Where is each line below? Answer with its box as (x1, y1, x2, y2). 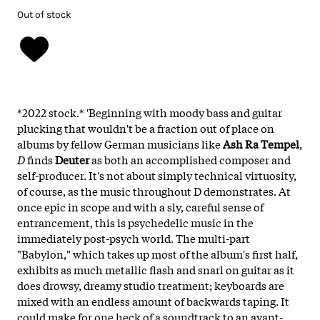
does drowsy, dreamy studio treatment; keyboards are (17, 276, 284, 293)
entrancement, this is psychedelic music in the (17, 214, 254, 230)
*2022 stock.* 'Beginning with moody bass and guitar (17, 104, 282, 120)
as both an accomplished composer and (89, 151, 291, 167)
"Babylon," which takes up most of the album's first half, (17, 245, 298, 261)
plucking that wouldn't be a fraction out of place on (17, 119, 274, 136)
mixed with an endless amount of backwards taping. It (17, 292, 289, 309)
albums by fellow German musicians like (17, 135, 223, 151)
